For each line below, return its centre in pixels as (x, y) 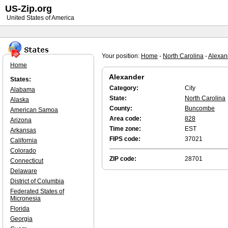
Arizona (21, 120)
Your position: (121, 56)
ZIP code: (123, 159)
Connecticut (27, 161)
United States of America (40, 18)
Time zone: (125, 129)
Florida (20, 209)
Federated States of (37, 191)
